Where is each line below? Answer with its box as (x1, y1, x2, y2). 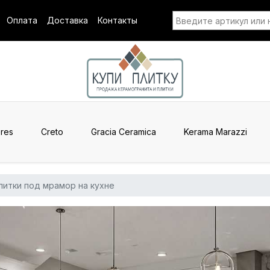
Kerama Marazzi (184, 127, 247, 137)
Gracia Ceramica (91, 127, 156, 137)
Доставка (47, 15, 88, 25)
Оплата (7, 15, 37, 25)
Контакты (98, 15, 137, 25)
